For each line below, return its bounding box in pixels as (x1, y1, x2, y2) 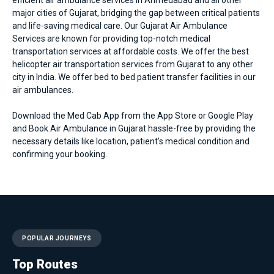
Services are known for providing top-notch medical (12, 33, 210, 43)
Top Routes (12, 256, 78, 272)
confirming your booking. (12, 149, 107, 159)
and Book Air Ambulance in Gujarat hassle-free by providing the (12, 123, 256, 133)
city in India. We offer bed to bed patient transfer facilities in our (12, 72, 256, 82)
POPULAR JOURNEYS (22, 234, 92, 242)
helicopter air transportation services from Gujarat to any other (12, 59, 253, 69)
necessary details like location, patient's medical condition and (12, 136, 250, 146)
